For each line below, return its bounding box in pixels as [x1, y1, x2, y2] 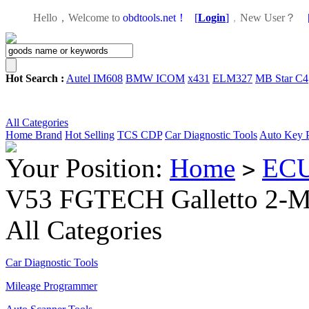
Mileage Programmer [6, 280, 97, 292]
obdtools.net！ [123, 12, 187, 23]
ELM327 [212, 72, 252, 84]
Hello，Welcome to [33, 12, 120, 23]
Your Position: [6, 153, 170, 183]
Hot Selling [65, 129, 114, 141]
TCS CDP [117, 129, 162, 141]
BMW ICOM [126, 72, 185, 84]
